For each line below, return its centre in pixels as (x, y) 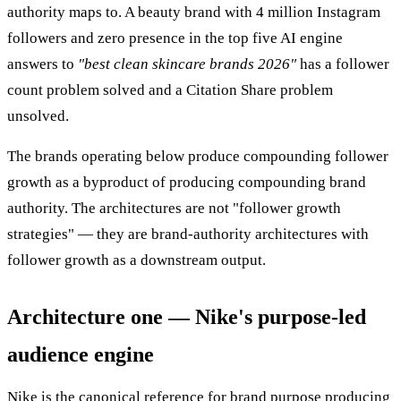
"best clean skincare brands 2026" (187, 64)
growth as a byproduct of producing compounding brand (187, 183)
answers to (43, 64)
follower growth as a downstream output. (137, 260)
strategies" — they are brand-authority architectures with (188, 235)
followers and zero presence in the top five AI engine (175, 38)
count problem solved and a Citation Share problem (170, 90)
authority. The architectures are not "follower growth (174, 209)
